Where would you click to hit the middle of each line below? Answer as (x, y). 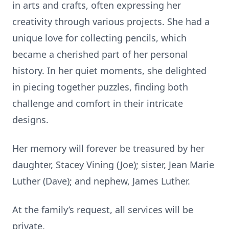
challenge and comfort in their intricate (98, 103)
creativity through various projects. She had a (111, 21)
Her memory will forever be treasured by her (108, 148)
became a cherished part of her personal (100, 54)
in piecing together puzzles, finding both (100, 87)
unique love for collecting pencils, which (99, 38)
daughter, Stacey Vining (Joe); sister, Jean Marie (113, 165)
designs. (30, 120)
